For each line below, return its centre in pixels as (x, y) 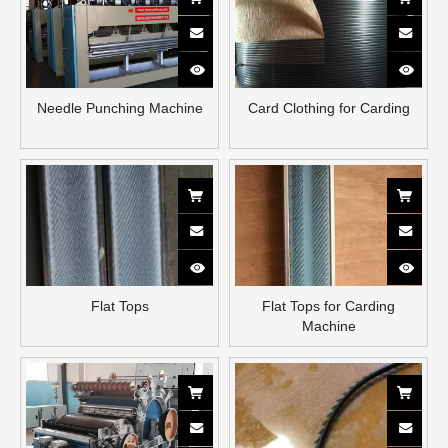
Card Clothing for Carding (328, 107)
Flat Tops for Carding (328, 305)
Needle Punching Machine (119, 107)
